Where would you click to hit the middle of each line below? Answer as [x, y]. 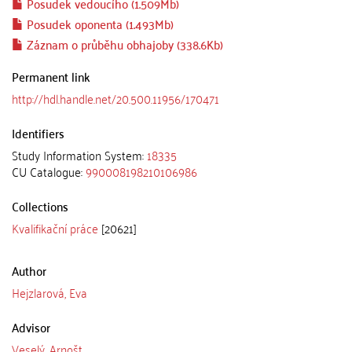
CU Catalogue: [49, 171]
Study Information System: [79, 155]
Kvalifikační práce [55, 228]
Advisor [31, 327]
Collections [40, 206]
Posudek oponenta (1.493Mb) [99, 24]
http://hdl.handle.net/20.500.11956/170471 [115, 98]
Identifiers [38, 133]
